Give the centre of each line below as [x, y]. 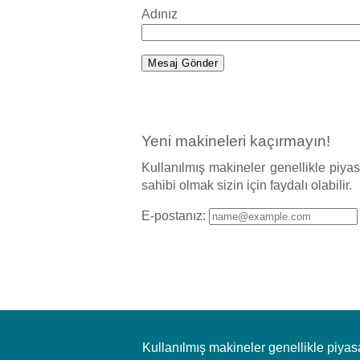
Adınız [160, 14]
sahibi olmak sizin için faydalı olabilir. [247, 186]
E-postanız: [175, 216]
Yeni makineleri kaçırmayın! [236, 141]
